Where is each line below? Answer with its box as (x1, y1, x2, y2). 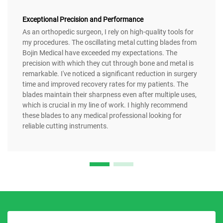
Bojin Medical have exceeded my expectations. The (22, 48, 177, 57)
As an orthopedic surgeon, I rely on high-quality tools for (22, 27, 194, 36)
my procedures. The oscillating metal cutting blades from (22, 38, 197, 46)
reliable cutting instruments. (22, 121, 109, 130)
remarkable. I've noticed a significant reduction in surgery (22, 69, 197, 78)
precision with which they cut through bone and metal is (22, 59, 194, 67)
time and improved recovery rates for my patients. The (22, 80, 188, 88)
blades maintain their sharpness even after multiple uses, (22, 90, 197, 99)
